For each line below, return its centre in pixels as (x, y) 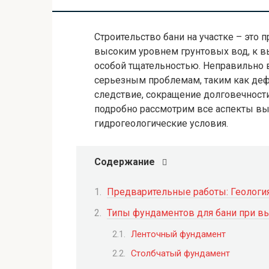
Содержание (125, 162)
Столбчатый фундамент (180, 253)
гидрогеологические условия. (161, 123)
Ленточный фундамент (178, 234)
